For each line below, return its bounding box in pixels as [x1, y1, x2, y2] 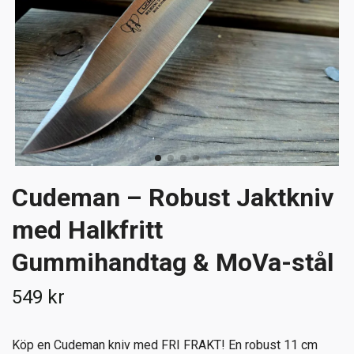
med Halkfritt [12, 215, 163, 246]
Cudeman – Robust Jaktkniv [12, 183, 333, 213]
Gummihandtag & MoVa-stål [12, 247, 333, 278]
